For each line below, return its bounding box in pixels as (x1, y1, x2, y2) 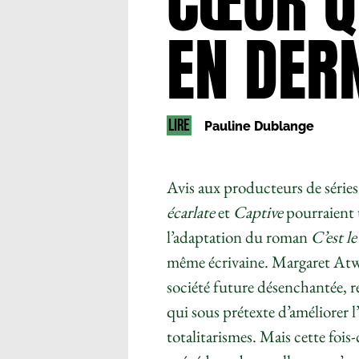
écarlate (167, 201, 215, 224)
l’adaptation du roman (167, 226, 311, 248)
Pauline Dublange (204, 119, 314, 135)
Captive (233, 201, 286, 224)
